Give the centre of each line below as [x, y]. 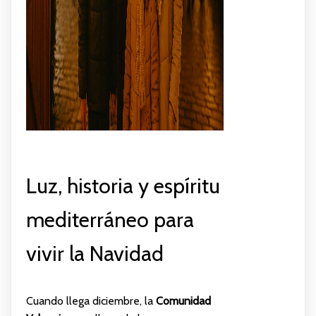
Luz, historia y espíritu [123, 186]
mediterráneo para [110, 219]
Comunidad [183, 300]
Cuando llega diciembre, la [91, 300]
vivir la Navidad [95, 253]
